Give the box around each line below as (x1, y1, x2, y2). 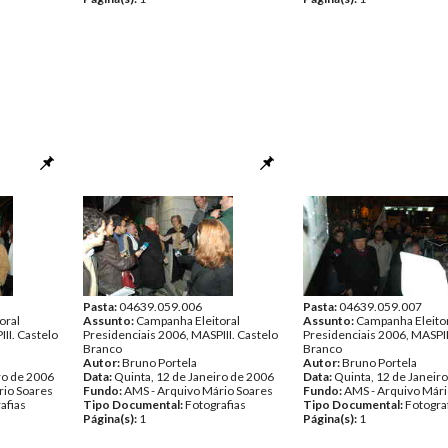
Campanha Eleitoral (136, 313, 240, 328)
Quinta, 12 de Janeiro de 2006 (114, 369, 274, 384)
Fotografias (185, 397, 246, 412)
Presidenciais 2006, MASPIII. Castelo (83, 327, 278, 342)
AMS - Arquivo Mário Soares (124, 383, 273, 398)
